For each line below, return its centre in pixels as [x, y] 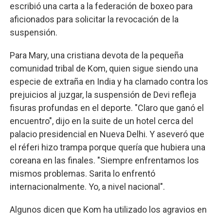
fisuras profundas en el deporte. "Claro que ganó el [107, 108]
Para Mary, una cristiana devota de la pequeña [97, 55]
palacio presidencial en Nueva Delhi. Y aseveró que [107, 134]
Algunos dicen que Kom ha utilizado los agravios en [108, 209]
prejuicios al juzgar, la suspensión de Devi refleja [103, 94]
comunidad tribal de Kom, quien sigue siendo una [104, 68]
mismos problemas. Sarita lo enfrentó [82, 173]
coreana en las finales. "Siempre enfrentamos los [104, 160]
